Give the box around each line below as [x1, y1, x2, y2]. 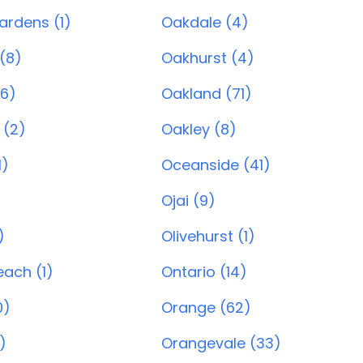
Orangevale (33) [161, 333, 281, 353]
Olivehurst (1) [161, 226, 255, 246]
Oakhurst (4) [161, 48, 254, 68]
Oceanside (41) [161, 155, 271, 175]
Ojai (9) [161, 190, 216, 211]
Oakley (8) [161, 119, 237, 139]
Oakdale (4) [161, 12, 249, 32]
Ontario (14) [161, 262, 247, 282]
